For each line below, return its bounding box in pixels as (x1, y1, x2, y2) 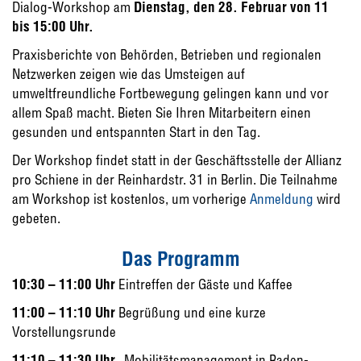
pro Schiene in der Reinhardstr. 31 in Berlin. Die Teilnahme (12, 170, 338, 188)
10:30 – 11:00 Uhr (12, 275, 115, 293)
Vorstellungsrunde (12, 322, 116, 340)
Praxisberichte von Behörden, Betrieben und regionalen (12, 45, 322, 63)
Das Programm (121, 246, 240, 271)
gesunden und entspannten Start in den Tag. (12, 122, 260, 140)
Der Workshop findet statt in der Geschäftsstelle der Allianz (12, 151, 342, 168)
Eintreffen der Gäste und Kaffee (115, 275, 293, 293)
